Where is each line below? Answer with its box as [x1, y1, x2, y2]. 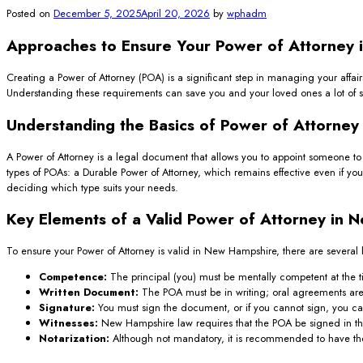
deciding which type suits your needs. [6, 179, 178, 195]
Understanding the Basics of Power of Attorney [6, 113, 359, 136]
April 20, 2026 [141, 5, 210, 21]
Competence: [39, 269, 107, 285]
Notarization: [39, 331, 109, 347]
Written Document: [39, 284, 139, 301]
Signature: [39, 300, 95, 316]
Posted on [6, 5, 53, 21]
